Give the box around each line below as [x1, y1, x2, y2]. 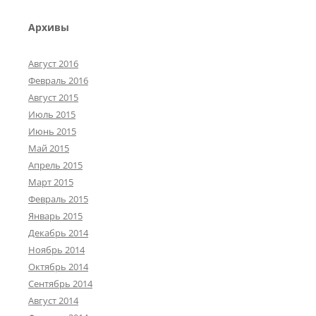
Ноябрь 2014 [28, 243, 85, 257]
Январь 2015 [28, 209, 83, 223]
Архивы [28, 20, 69, 35]
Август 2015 [28, 91, 78, 104]
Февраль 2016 [28, 74, 88, 87]
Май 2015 [28, 142, 69, 155]
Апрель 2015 [28, 159, 83, 172]
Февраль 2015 [28, 193, 88, 206]
